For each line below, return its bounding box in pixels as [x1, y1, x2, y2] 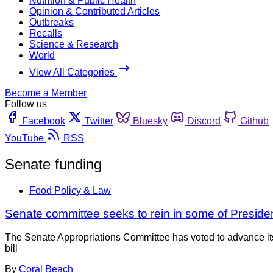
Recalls [29, 27, 62, 38]
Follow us [5, 98, 47, 109]
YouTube [5, 132, 44, 143]
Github [240, 115, 269, 126]
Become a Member [5, 87, 87, 98]
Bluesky [133, 115, 168, 126]
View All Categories [29, 66, 117, 77]
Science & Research [29, 38, 118, 49]
